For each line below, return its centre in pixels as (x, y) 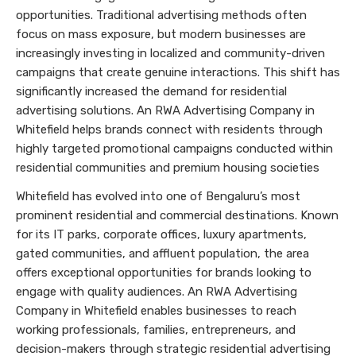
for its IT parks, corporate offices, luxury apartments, (161, 234)
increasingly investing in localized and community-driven (170, 53)
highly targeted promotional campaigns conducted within (174, 149)
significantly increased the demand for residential (151, 91)
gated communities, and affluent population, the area (163, 253)
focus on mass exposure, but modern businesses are (161, 34)
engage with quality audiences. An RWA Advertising (157, 292)
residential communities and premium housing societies (168, 168)
